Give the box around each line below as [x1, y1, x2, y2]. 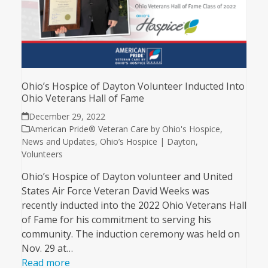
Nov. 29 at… [21, 241, 73, 255]
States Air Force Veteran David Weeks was [21, 184, 209, 197]
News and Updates [21, 135, 95, 147]
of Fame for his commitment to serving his [21, 212, 211, 226]
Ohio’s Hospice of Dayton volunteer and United [21, 169, 233, 183]
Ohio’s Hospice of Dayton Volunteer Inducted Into [21, 79, 245, 93]
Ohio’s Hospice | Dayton [99, 135, 196, 147]
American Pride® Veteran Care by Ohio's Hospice [29, 123, 220, 135]
